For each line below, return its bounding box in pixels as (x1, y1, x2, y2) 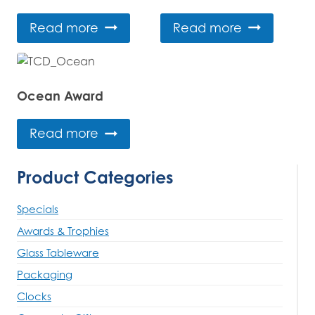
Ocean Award (17, 88, 103, 104)
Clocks (17, 289, 51, 302)
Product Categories (17, 166, 174, 188)
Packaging (17, 267, 72, 281)
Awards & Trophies (17, 224, 109, 237)
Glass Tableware (17, 245, 99, 259)
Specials (17, 202, 58, 215)
